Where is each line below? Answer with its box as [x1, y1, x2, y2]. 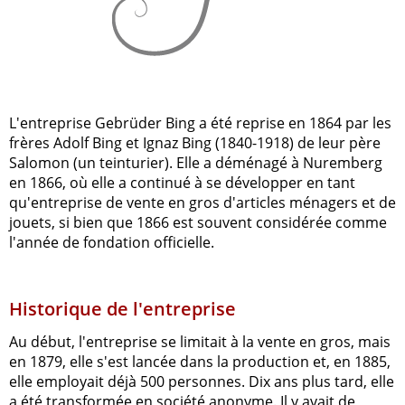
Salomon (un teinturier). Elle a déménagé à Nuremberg [9, 152, 382, 173]
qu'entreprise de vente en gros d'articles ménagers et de [9, 192, 396, 212]
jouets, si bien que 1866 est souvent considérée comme [9, 212, 387, 232]
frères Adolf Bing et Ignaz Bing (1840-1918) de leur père [9, 132, 381, 153]
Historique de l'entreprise [9, 296, 236, 321]
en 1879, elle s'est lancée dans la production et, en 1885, [9, 351, 391, 372]
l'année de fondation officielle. [9, 231, 214, 252]
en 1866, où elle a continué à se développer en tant [9, 172, 355, 193]
